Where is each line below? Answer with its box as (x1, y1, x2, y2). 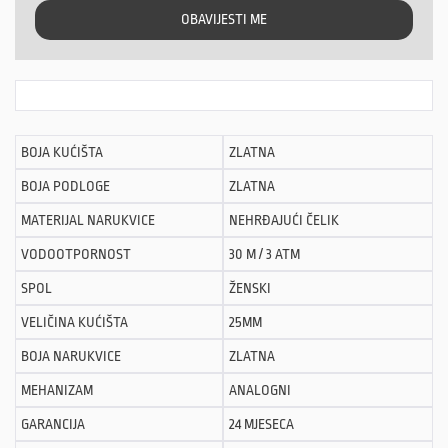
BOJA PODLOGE (21, 178, 110, 195)
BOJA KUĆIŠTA (21, 144, 103, 161)
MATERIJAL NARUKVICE (21, 212, 155, 229)
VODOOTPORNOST (21, 246, 131, 263)
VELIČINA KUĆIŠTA (21, 314, 128, 331)
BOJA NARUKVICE (21, 348, 121, 365)
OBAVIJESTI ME (181, 11, 267, 28)
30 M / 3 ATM (229, 246, 300, 263)
